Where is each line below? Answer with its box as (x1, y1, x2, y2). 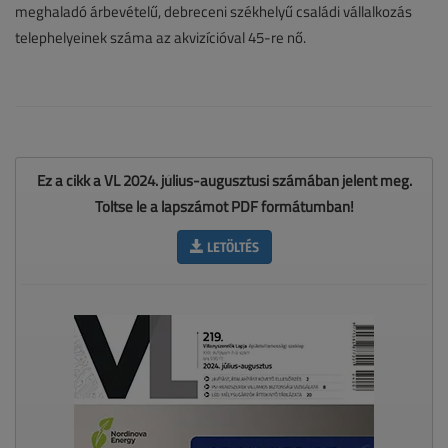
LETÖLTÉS (203, 236, 259, 258)
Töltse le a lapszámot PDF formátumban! (94, 196, 354, 218)
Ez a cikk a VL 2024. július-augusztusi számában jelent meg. (36, 170, 412, 192)
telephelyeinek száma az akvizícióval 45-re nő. (15, 27, 306, 49)
